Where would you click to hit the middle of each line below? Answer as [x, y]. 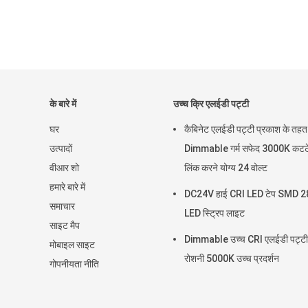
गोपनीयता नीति [74, 264]
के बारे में [63, 104]
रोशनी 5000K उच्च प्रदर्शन [232, 258]
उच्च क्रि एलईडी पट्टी [211, 104]
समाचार [62, 206]
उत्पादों [61, 148]
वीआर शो [64, 168]
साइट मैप [65, 225]
